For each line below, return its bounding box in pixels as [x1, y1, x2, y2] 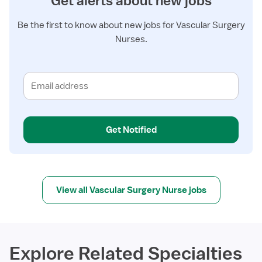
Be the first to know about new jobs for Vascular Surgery [17, 19, 245, 31]
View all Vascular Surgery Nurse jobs [56, 184, 206, 196]
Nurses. [115, 33, 147, 45]
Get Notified [105, 124, 157, 136]
